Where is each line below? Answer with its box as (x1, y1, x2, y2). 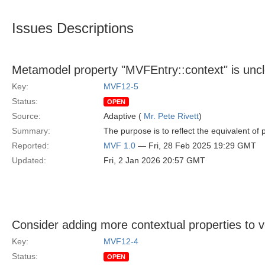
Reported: (12, 141, 49, 150)
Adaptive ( (104, 111, 144, 121)
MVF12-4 (104, 237, 138, 246)
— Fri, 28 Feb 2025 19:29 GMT (135, 141, 256, 150)
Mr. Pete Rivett (144, 111, 199, 121)
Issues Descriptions (12, 20, 134, 36)
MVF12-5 (104, 82, 138, 91)
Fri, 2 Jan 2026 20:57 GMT (104, 156, 205, 165)
